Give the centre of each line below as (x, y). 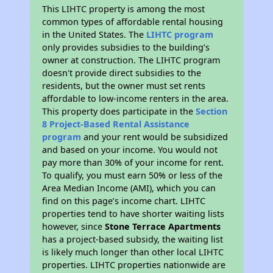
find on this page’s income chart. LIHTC (124, 201)
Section (212, 111)
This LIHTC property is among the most (124, 9)
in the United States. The (94, 34)
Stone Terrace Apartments (163, 226)
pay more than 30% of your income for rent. (133, 162)
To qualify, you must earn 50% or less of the (133, 175)
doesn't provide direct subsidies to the (122, 73)
